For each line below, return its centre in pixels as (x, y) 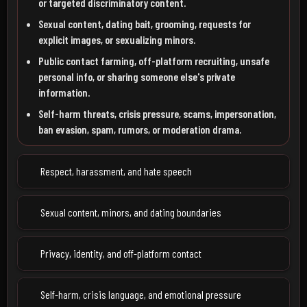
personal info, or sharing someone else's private (137, 76)
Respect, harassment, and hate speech (116, 171)
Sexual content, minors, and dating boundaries (131, 212)
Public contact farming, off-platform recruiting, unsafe (154, 61)
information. (64, 92)
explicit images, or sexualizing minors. (117, 39)
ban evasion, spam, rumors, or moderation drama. (140, 129)
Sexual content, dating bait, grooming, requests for (145, 24)
